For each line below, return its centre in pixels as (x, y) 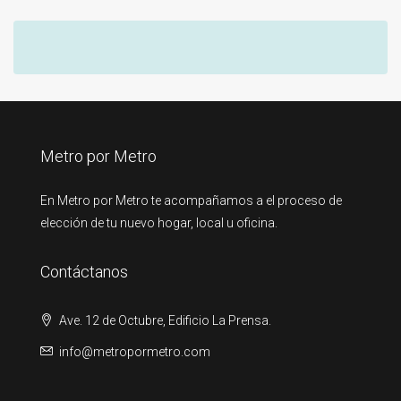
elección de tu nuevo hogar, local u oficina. (159, 222)
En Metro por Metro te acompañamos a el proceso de (191, 200)
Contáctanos (84, 271)
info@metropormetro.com (135, 351)
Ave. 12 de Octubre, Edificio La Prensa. (164, 320)
